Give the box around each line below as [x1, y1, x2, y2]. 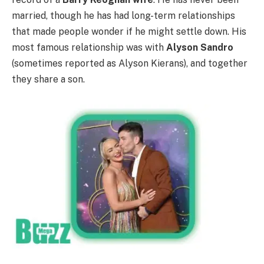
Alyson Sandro [166, 41, 233, 53]
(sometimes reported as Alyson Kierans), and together [12, 57, 247, 69]
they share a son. [12, 73, 85, 85]
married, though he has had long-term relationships [12, 9, 235, 21]
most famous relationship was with [12, 41, 166, 53]
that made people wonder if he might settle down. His [12, 25, 246, 37]
